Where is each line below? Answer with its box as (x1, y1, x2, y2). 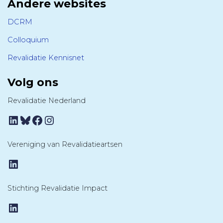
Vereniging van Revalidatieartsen (7, 140, 122, 149)
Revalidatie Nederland (7, 96, 86, 106)
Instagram (43, 112, 104, 127)
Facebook (31, 112, 87, 127)
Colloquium (7, 35, 49, 45)
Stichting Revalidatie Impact (7, 184, 108, 193)
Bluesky (19, 112, 65, 127)
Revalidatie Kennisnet (7, 53, 84, 63)
